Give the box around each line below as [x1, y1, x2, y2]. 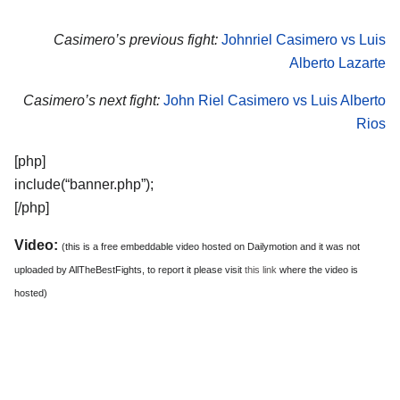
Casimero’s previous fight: [54, 32, 218, 48]
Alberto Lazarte [289, 55, 386, 71]
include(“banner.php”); [14, 176, 154, 192]
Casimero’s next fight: [23, 93, 160, 109]
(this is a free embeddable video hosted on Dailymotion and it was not [62, 240, 360, 252]
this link [245, 263, 277, 275]
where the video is [277, 263, 358, 275]
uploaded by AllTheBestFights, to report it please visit [14, 263, 245, 275]
